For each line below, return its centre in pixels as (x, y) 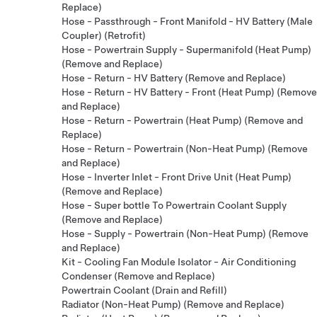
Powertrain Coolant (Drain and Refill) (144, 290)
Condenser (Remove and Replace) (138, 276)
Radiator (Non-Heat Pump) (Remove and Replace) (173, 304)
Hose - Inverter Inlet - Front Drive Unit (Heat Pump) (177, 177)
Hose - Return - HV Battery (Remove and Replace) (174, 77)
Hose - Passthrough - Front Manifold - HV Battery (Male (187, 21)
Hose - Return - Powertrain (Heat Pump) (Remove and (182, 120)
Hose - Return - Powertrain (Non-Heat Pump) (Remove (185, 148)
